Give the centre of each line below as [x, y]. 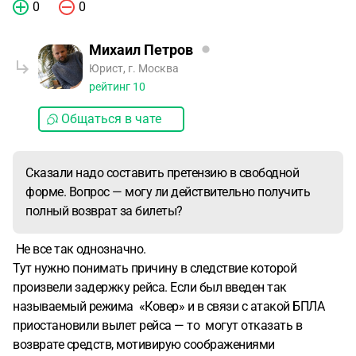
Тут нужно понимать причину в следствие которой [155, 268]
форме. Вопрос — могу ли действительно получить [168, 192]
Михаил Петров [141, 49]
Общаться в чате [111, 119]
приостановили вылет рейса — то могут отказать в [157, 325]
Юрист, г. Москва [134, 68]
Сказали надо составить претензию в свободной [162, 173]
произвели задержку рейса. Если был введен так [150, 287]
